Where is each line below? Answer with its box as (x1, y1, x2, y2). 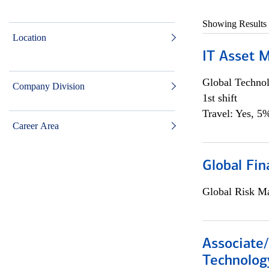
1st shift (202, 92, 237, 104)
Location (13, 32, 46, 43)
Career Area (13, 121, 59, 131)
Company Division (13, 81, 85, 91)
